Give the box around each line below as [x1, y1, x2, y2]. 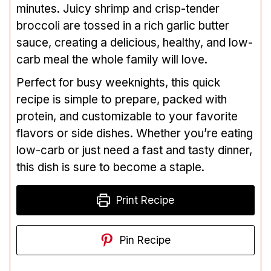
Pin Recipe [117, 233, 171, 246]
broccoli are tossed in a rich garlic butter [16, 18, 229, 33]
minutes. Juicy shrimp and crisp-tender [16, 1, 220, 16]
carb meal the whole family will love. [16, 52, 207, 67]
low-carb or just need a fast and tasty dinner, [16, 143, 252, 157]
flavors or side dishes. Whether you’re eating [16, 126, 253, 140]
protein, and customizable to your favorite [16, 109, 238, 123]
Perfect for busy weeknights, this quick [16, 75, 220, 90]
